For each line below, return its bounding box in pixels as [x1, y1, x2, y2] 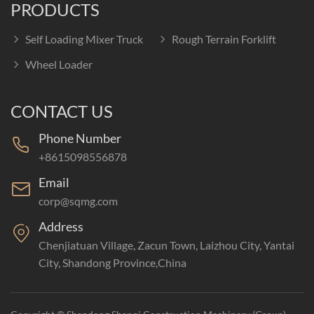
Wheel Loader [25, 57, 93, 71]
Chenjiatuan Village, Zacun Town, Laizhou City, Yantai [39, 238, 294, 252]
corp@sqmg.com [39, 194, 118, 208]
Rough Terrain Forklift [172, 32, 276, 46]
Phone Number [39, 130, 121, 146]
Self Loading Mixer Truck [25, 32, 143, 46]
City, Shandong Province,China [39, 256, 186, 270]
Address [39, 219, 83, 235]
